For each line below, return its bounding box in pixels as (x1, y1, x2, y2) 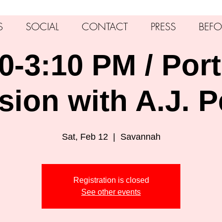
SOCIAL (26, 20, 59, 33)
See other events (81, 188, 141, 196)
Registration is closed (73, 176, 149, 184)
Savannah (120, 132, 161, 142)
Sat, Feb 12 (61, 132, 108, 142)
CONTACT (82, 20, 128, 33)
